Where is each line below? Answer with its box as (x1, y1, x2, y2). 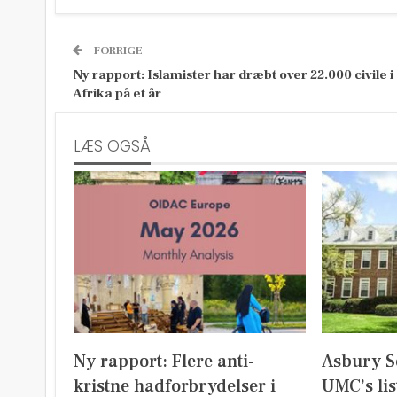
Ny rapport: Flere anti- (74, 349, 254, 373)
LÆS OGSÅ (74, 136, 151, 157)
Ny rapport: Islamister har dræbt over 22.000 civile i (73, 66, 393, 83)
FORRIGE (91, 43, 143, 58)
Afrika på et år (73, 85, 161, 102)
